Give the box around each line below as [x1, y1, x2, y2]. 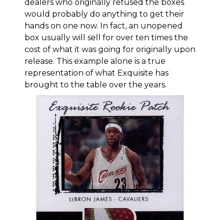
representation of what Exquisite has [25, 68, 168, 78]
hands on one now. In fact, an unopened [25, 21, 183, 30]
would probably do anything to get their [25, 9, 184, 19]
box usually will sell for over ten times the [25, 32, 188, 42]
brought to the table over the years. [25, 80, 166, 89]
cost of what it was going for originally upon [25, 44, 195, 54]
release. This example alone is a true [25, 56, 165, 66]
